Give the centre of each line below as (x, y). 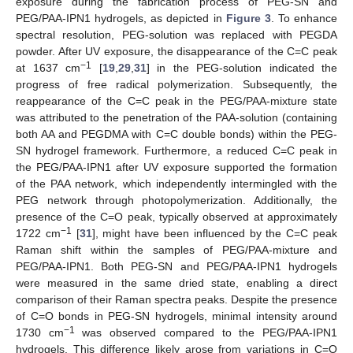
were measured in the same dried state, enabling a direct (176, 282)
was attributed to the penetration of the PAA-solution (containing (176, 117)
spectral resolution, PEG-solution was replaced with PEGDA (176, 34)
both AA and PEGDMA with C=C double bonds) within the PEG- (176, 134)
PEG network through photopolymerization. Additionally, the (176, 200)
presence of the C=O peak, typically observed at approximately (176, 216)
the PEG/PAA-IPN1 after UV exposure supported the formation (176, 167)
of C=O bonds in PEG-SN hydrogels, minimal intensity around (176, 316)
